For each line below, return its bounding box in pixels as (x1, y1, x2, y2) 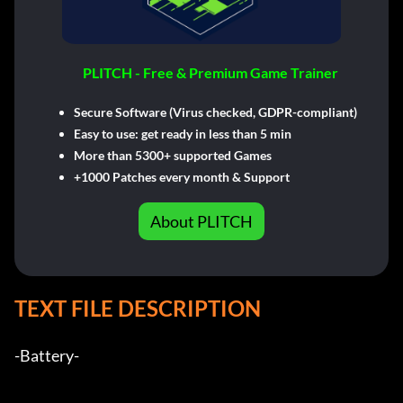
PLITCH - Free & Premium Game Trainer (83, 64, 338, 82)
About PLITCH (150, 211, 253, 232)
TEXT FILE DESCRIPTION (14, 295, 261, 322)
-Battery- (14, 345, 109, 366)
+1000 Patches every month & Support (73, 169, 290, 185)
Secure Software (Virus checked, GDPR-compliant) (73, 104, 357, 121)
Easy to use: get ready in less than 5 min (73, 126, 291, 142)
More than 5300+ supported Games (73, 148, 272, 164)
